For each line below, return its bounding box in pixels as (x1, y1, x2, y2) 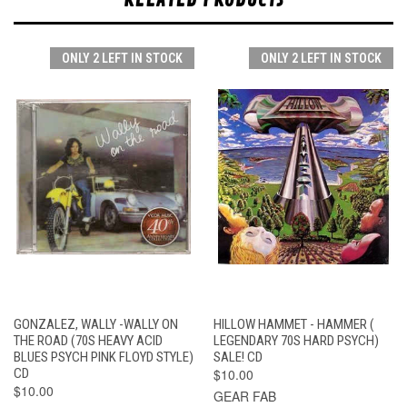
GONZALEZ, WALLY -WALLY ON (14, 315, 178, 333)
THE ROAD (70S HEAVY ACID (14, 332, 163, 349)
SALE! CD (213, 348, 263, 365)
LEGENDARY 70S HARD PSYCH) (213, 332, 379, 349)
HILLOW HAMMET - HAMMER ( (213, 315, 374, 333)
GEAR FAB (213, 386, 276, 405)
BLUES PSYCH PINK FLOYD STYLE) (14, 348, 194, 365)
